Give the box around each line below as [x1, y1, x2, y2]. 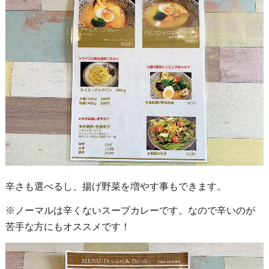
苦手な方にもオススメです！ [5, 221, 130, 232]
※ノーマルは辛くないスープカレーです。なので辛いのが [5, 205, 255, 216]
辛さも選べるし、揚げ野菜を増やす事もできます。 [5, 181, 226, 192]
